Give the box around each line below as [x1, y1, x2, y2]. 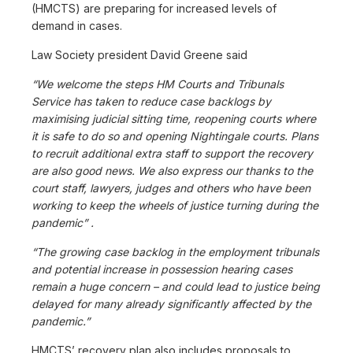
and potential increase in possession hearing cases [32, 262, 292, 276]
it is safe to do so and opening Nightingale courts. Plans [32, 128, 318, 143]
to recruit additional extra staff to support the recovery [32, 146, 313, 160]
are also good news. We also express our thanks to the [32, 163, 313, 177]
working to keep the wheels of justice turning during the [32, 198, 318, 212]
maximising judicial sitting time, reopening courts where [32, 111, 316, 125]
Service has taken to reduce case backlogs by [32, 94, 271, 108]
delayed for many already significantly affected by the [32, 296, 311, 310]
